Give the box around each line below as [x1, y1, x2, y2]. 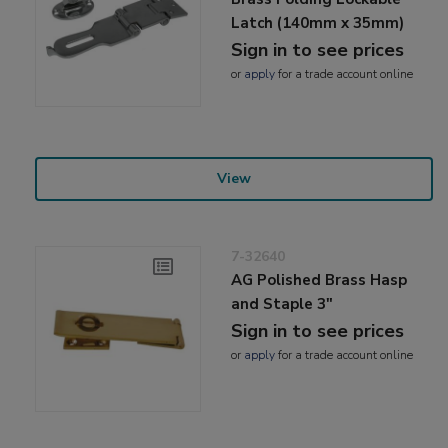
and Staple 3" [231, 293, 334, 314]
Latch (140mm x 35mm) [231, 12, 405, 33]
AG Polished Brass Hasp [231, 269, 408, 290]
